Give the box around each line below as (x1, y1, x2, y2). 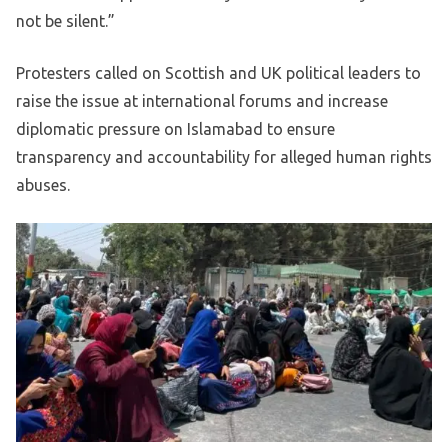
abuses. (16, 176, 70, 195)
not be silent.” (16, 12, 115, 31)
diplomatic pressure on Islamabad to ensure (16, 120, 335, 139)
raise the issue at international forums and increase (16, 92, 388, 111)
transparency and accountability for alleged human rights (16, 148, 432, 167)
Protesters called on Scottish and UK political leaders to (16, 64, 421, 83)
